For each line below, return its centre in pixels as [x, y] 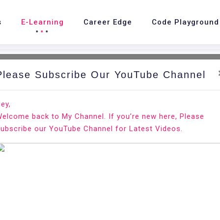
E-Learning [42, 22]
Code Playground [185, 22]
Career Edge [108, 22]
